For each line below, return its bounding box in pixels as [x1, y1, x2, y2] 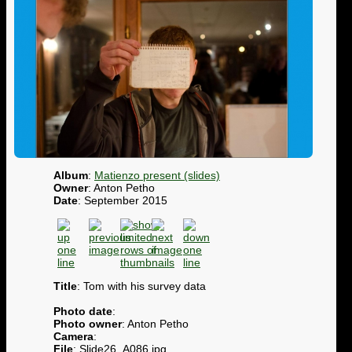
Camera [53, 329, 93, 343]
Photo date [53, 304, 112, 317]
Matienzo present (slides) [94, 169, 220, 182]
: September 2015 [78, 194, 167, 207]
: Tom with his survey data [77, 279, 206, 292]
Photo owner [53, 317, 122, 330]
